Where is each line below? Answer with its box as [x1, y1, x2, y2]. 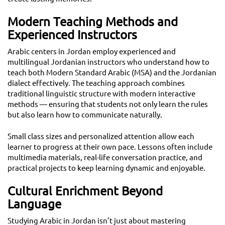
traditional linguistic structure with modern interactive [8, 87, 195, 101]
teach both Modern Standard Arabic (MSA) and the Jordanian [8, 66, 216, 80]
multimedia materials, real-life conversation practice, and [8, 151, 202, 165]
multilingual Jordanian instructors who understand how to [8, 55, 209, 69]
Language [8, 193, 61, 215]
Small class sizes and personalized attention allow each [8, 130, 194, 144]
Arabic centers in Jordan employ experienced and [8, 45, 176, 59]
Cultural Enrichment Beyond [8, 180, 163, 202]
